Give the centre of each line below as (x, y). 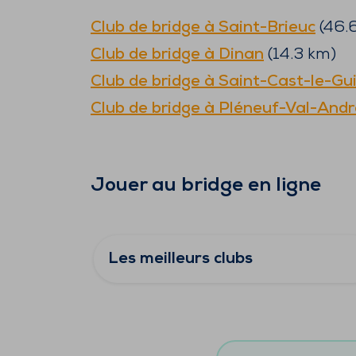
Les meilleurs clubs (180, 259)
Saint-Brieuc (267, 28)
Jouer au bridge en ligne (206, 186)
